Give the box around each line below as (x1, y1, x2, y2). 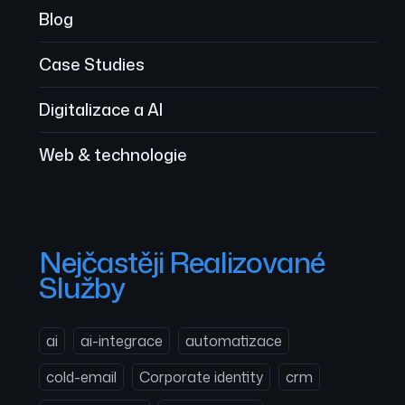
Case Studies (39, 52, 145, 76)
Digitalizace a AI (39, 98, 163, 121)
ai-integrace (80, 331, 163, 351)
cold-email (46, 367, 117, 387)
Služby (39, 267, 125, 307)
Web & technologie (39, 143, 187, 166)
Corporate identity (139, 367, 263, 387)
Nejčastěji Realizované (39, 241, 325, 282)
